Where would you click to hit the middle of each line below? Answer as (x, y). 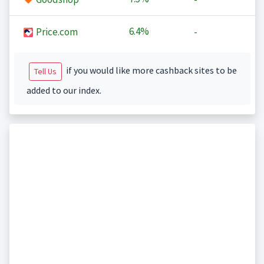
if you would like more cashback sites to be (150, 70)
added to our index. (64, 90)
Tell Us (45, 72)
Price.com (56, 32)
